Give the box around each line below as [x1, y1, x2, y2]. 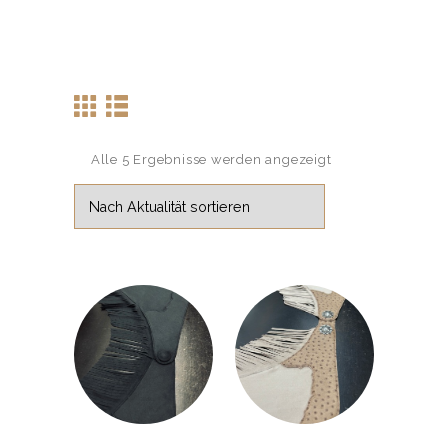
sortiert [331, 189, 379, 205]
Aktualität [331, 170, 397, 186]
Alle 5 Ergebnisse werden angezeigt [90, 151, 332, 167]
